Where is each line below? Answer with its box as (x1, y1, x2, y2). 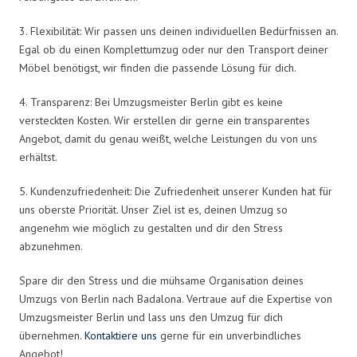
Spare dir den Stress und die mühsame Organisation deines (19, 273, 304, 288)
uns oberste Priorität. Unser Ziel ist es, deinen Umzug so (19, 202, 288, 217)
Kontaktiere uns (84, 328, 157, 343)
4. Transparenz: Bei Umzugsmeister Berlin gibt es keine (19, 94, 283, 109)
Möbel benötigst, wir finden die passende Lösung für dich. (19, 60, 296, 75)
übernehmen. (19, 328, 84, 343)
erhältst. (19, 149, 57, 164)
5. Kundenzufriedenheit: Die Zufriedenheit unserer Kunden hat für (19, 183, 332, 198)
